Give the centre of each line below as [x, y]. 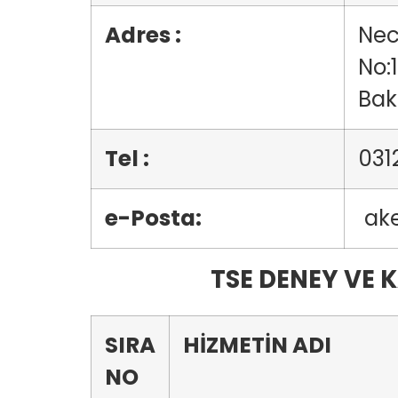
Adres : [143, 35]
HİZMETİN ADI [259, 345]
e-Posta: [153, 218]
